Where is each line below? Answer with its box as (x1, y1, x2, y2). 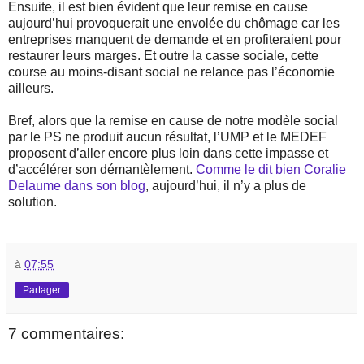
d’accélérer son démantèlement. (8, 162, 196, 177)
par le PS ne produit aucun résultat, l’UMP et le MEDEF (8, 130, 327, 145)
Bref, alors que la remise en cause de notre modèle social (8, 114, 338, 128)
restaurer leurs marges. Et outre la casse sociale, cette (8, 49, 318, 63)
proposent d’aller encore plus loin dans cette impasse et (8, 146, 328, 161)
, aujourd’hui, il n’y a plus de (145, 179, 306, 193)
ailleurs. (8, 81, 54, 96)
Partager (23, 284, 61, 297)
